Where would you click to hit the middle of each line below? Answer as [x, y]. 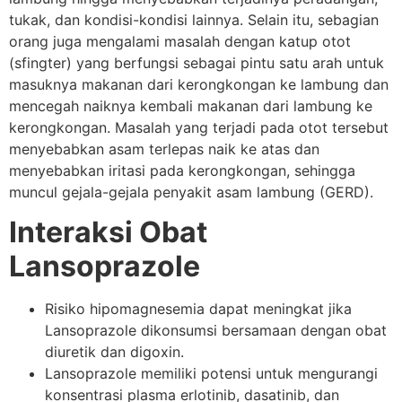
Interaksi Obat [108, 232]
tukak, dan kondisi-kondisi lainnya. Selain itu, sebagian [194, 19]
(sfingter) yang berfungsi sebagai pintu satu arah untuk [197, 62]
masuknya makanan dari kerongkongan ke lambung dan [199, 84]
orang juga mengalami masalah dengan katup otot [180, 41]
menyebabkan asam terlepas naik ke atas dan [164, 149]
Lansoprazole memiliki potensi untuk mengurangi [211, 374]
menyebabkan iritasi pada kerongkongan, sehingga [182, 170]
